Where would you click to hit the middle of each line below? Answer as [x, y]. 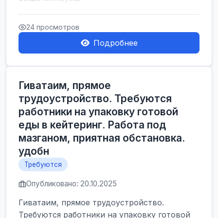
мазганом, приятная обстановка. [102, 138]
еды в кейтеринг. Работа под [92, 125]
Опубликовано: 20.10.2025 [72, 184]
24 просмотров [53, 27]
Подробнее [115, 43]
